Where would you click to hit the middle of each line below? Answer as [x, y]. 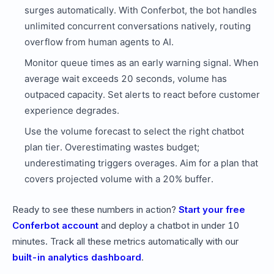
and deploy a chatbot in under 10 [169, 226]
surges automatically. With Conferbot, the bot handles [141, 10]
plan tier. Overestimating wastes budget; [112, 147]
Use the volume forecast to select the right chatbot [134, 131]
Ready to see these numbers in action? [95, 210]
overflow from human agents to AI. [99, 42]
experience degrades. [72, 111]
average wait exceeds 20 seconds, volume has [126, 79]
